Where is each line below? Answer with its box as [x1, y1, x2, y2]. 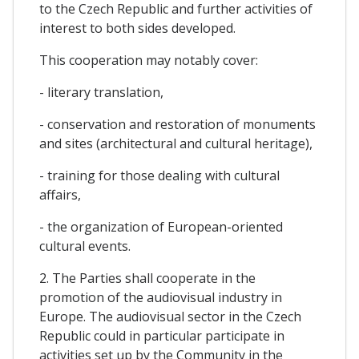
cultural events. [39, 237, 131, 256]
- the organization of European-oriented [39, 218, 283, 236]
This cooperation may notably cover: [39, 51, 258, 70]
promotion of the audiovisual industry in [39, 288, 282, 307]
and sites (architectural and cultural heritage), [39, 135, 313, 153]
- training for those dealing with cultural [39, 167, 280, 185]
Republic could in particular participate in [39, 327, 284, 345]
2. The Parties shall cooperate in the [39, 269, 256, 288]
